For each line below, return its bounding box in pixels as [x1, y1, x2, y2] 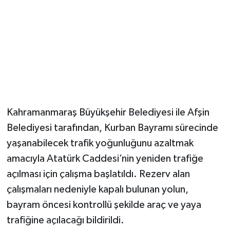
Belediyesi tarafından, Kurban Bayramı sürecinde [6, 123, 218, 133]
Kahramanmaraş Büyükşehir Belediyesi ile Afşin [6, 107, 209, 118]
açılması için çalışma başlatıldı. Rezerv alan [6, 169, 190, 180]
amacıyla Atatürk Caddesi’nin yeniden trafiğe [6, 154, 203, 164]
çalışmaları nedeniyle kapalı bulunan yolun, [6, 184, 188, 195]
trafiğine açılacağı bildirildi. [6, 215, 124, 226]
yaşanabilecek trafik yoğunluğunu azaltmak [6, 138, 194, 149]
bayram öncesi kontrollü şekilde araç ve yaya [6, 200, 201, 210]
